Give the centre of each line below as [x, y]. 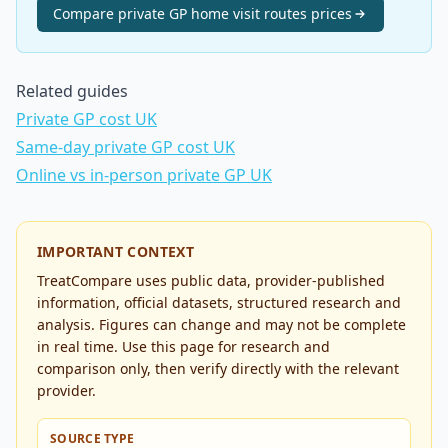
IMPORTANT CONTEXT [115, 251]
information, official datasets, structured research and [219, 302]
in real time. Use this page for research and [183, 346]
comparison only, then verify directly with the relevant [218, 368]
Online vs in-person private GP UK [144, 175]
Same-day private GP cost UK [125, 147]
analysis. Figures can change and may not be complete [221, 324]
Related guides [72, 91]
